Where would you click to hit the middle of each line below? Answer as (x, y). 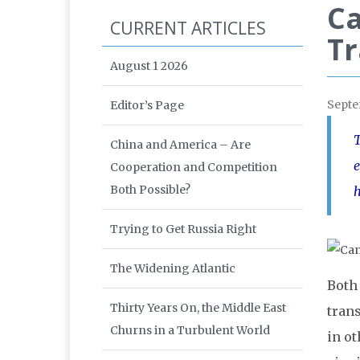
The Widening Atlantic (173, 269)
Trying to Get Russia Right (183, 229)
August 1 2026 (149, 66)
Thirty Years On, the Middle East (198, 308)
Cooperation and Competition (194, 168)
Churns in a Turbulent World (190, 331)
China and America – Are (180, 145)
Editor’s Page (147, 106)
